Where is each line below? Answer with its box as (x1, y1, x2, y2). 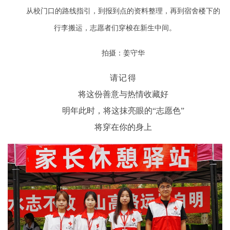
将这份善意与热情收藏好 (78, 90, 168, 99)
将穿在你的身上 (94, 123, 152, 132)
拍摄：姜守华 (102, 49, 145, 57)
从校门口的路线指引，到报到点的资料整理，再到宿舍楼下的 (26, 7, 220, 15)
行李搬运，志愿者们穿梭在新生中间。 (54, 24, 176, 32)
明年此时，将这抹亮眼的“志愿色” (62, 106, 184, 116)
